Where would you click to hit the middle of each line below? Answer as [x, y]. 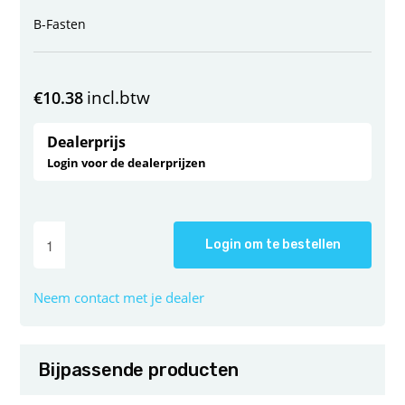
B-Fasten [60, 24]
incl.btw [119, 98]
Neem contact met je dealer [119, 298]
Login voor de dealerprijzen [127, 163]
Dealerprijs [87, 142]
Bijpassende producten [139, 370]
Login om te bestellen [273, 245]
